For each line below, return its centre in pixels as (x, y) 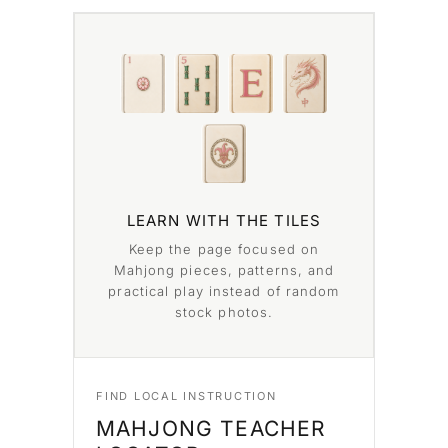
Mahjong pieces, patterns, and (224, 269)
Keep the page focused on (224, 248)
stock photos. (224, 311)
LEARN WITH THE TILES (224, 220)
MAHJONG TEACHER (211, 428)
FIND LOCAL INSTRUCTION (186, 395)
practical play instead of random (224, 290)
